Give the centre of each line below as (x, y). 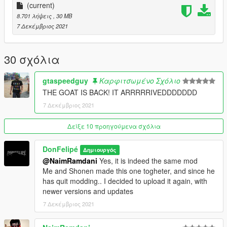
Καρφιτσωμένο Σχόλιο (140, 81)
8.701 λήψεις (35, 16)
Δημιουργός (100, 150)
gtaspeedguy (65, 81)
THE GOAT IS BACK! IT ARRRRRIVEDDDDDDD (120, 92)
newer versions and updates (88, 191)
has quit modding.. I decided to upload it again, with (125, 181)
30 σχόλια (32, 59)
